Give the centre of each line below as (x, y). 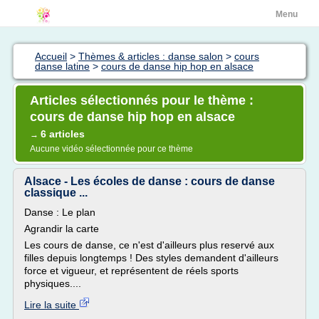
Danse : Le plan (60, 212)
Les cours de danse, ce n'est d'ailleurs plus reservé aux (149, 245)
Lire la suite (52, 305)
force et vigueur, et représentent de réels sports (131, 271)
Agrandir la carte (62, 229)
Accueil (51, 56)
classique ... (56, 193)
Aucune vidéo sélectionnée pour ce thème (111, 149)
